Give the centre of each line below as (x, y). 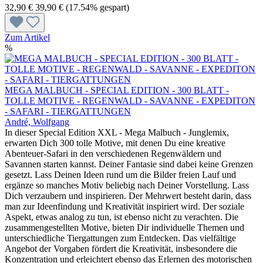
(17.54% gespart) (97, 7)
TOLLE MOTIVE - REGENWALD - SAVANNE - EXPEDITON (130, 100)
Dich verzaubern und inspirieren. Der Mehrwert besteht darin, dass (128, 195)
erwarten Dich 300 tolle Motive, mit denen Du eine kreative (115, 143)
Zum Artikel (27, 37)
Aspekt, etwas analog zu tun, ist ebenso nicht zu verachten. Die (122, 217)
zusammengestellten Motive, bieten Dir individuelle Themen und (124, 227)
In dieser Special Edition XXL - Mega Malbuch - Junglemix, (117, 132)
